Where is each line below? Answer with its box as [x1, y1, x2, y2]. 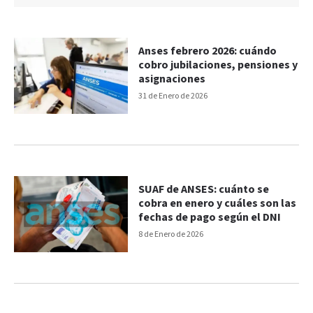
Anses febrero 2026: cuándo [138, 43, 277, 59]
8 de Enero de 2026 [138, 228, 204, 240]
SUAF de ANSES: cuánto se [138, 182, 270, 197]
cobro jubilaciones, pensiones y [138, 57, 298, 73]
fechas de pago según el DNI [138, 210, 282, 225]
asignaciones [138, 71, 206, 87]
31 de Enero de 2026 [138, 90, 208, 101]
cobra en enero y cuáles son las [138, 196, 297, 211]
